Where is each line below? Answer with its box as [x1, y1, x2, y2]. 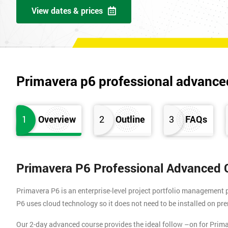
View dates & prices [32, 5, 103, 16]
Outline [116, 113, 146, 126]
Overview [38, 113, 76, 126]
